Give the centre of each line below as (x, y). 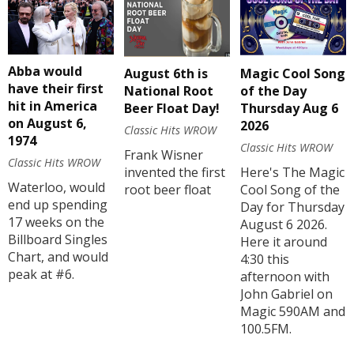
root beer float (167, 189)
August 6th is (166, 73)
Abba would (45, 72)
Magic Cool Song (292, 74)
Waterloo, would (56, 188)
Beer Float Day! (171, 108)
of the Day (273, 91)
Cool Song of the (290, 190)
